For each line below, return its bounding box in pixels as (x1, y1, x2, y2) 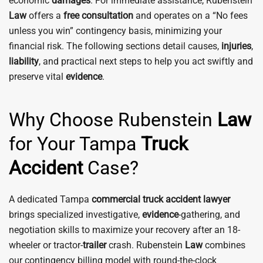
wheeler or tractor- (9, 240, 83, 251)
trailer (83, 240, 106, 251)
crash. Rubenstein (106, 240, 185, 251)
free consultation (63, 10, 133, 21)
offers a (26, 10, 63, 21)
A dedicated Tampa (9, 194, 92, 205)
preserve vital (9, 71, 66, 82)
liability (9, 56, 39, 67)
